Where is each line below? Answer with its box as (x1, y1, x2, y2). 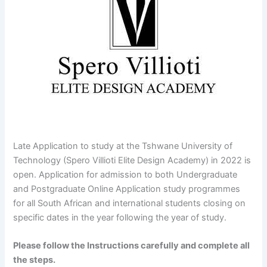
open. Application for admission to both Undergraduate (13, 169, 238, 180)
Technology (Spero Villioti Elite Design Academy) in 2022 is (13, 154, 252, 166)
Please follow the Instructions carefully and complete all (13, 240, 250, 252)
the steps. (13, 254, 56, 266)
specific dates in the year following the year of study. (13, 212, 227, 223)
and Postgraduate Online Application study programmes (13, 183, 241, 194)
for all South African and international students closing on (13, 197, 246, 209)
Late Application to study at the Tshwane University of (13, 140, 233, 151)
